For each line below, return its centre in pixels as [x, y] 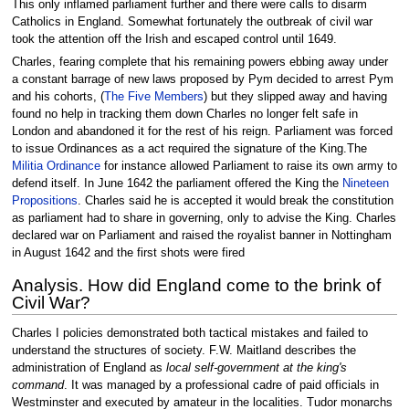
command [37, 386]
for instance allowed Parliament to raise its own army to [248, 166]
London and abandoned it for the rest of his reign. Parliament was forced [202, 131]
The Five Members [153, 96]
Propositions [44, 200]
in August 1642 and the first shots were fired [128, 252]
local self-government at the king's [256, 368]
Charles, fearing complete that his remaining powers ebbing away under [199, 62]
